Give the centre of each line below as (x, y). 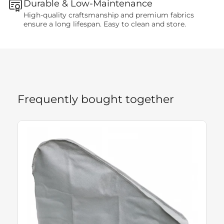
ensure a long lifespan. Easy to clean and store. (105, 24)
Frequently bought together (96, 99)
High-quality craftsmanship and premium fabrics (109, 15)
